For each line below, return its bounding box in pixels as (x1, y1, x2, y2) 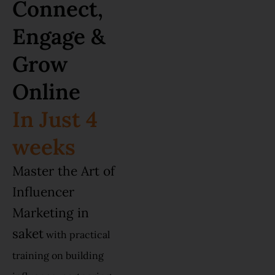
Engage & (12, 23, 106, 51)
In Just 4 (12, 106, 98, 134)
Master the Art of (12, 163, 115, 180)
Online (12, 78, 80, 106)
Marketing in (12, 204, 89, 222)
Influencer (12, 184, 74, 201)
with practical (44, 228, 110, 241)
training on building (12, 249, 104, 262)
